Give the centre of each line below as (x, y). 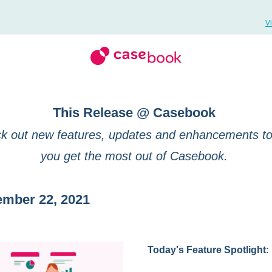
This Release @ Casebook (136, 113)
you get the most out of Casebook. (136, 156)
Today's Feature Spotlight (207, 250)
